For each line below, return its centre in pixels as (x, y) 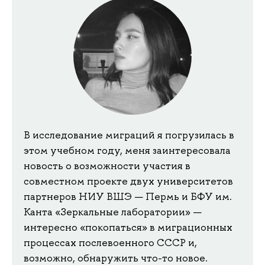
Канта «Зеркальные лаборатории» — (113, 212)
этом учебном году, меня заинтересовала (127, 151)
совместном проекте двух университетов (128, 181)
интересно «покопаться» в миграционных (128, 227)
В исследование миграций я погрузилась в (129, 135)
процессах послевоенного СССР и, (110, 243)
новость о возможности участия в (107, 166)
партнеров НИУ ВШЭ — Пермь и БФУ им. (128, 197)
